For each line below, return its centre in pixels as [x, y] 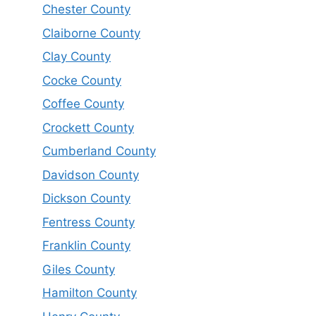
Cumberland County [99, 151]
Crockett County [88, 127]
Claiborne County [91, 33]
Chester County [86, 10]
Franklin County [86, 246]
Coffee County [83, 104]
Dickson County [86, 199]
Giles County [79, 269]
